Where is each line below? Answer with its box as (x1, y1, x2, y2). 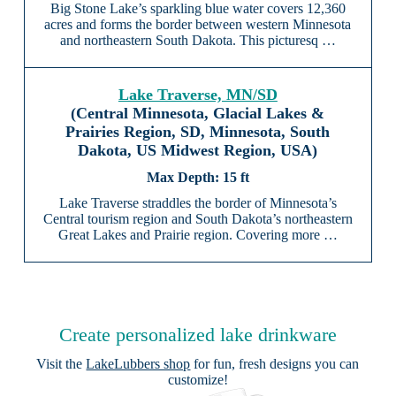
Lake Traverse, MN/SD (118, 86, 278, 104)
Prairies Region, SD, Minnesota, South (65, 123, 331, 141)
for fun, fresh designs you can (190, 356, 360, 372)
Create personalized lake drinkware (58, 324, 337, 346)
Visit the (36, 356, 87, 372)
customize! (167, 372, 228, 388)
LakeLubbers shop (86, 356, 191, 372)
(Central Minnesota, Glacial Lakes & (71, 104, 325, 123)
